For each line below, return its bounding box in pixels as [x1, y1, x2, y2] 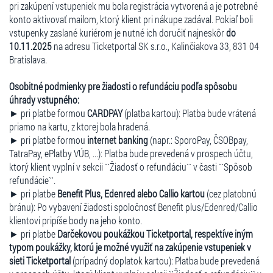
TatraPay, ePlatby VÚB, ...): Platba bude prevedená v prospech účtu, [9, 146, 253, 160]
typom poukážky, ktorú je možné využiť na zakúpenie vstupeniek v [9, 240, 251, 253]
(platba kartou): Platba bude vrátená [122, 106, 256, 119]
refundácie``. [9, 173, 55, 186]
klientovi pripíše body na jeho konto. [9, 213, 142, 227]
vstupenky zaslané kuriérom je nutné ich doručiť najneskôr [9, 26, 226, 39]
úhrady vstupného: [9, 93, 79, 106]
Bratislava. [9, 52, 47, 66]
